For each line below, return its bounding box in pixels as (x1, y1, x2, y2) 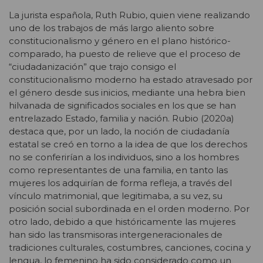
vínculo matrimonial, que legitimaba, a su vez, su (9, 190, 222, 202)
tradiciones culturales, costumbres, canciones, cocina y (9, 242, 251, 254)
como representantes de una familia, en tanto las (9, 164, 228, 176)
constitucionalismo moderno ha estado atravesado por (9, 74, 252, 86)
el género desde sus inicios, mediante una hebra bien (9, 87, 245, 99)
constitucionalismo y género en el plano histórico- (9, 35, 231, 47)
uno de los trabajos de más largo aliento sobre (9, 22, 214, 34)
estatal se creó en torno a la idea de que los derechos (9, 139, 247, 150)
